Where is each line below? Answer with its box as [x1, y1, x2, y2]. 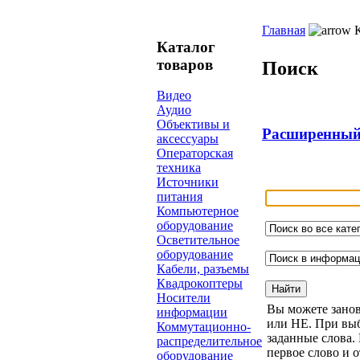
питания [157, 190, 202, 204]
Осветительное [157, 233, 239, 247]
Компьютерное [157, 204, 239, 219]
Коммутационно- [157, 320, 251, 334]
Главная [262, 23, 305, 37]
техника [157, 161, 201, 175]
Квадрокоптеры [157, 276, 243, 291]
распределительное [157, 334, 262, 349]
